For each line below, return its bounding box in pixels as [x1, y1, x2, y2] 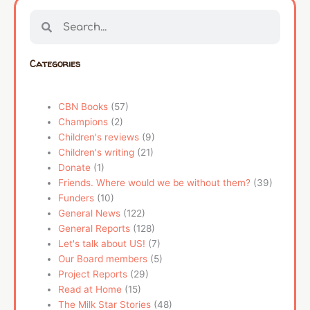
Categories [30, 57, 80, 71]
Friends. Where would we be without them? [58, 177, 251, 189]
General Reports [58, 223, 131, 235]
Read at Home [58, 284, 122, 295]
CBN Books [58, 101, 109, 113]
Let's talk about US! [58, 238, 146, 250]
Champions [58, 116, 109, 128]
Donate [58, 162, 91, 174]
